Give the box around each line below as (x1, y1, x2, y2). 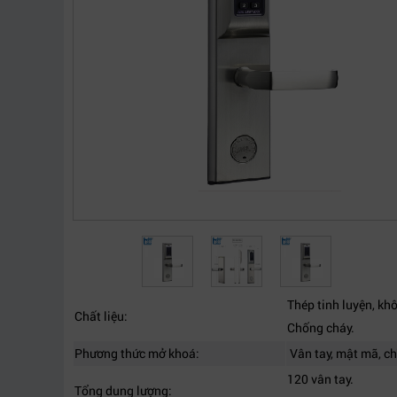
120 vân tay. (287, 370, 354, 387)
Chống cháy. (287, 319, 354, 336)
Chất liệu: (74, 307, 130, 324)
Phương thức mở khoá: (74, 345, 199, 362)
